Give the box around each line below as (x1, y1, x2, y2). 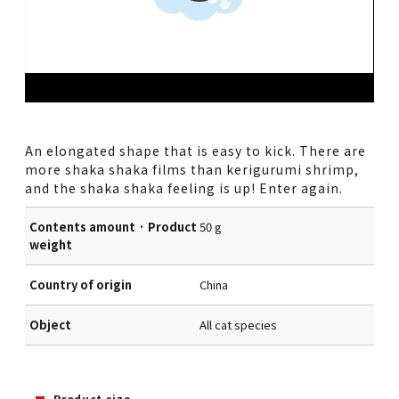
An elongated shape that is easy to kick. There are (25, 141, 367, 159)
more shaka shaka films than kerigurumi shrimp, (25, 159, 360, 178)
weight (29, 236, 73, 254)
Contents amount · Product (29, 218, 198, 236)
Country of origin (29, 276, 133, 294)
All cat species (199, 316, 277, 334)
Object (29, 316, 72, 334)
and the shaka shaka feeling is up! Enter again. (25, 178, 344, 197)
